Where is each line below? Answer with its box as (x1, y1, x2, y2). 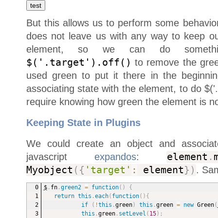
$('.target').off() (26, 56, 131, 68)
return (54, 192, 74, 200)
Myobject (26, 164, 73, 176)
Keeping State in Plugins (26, 117, 141, 128)
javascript (26, 151, 94, 162)
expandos (94, 151, 136, 162)
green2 (60, 183, 81, 191)
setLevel (118, 210, 146, 217)
